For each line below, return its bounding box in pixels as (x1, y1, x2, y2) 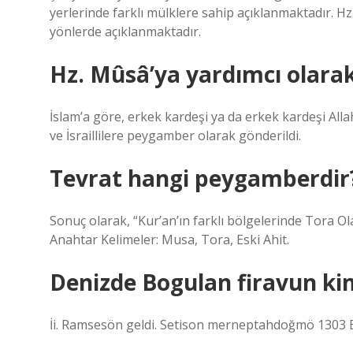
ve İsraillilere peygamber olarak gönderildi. (50, 127, 301, 144)
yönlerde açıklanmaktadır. (50, 23, 201, 40)
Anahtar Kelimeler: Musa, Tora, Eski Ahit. (50, 231, 289, 248)
